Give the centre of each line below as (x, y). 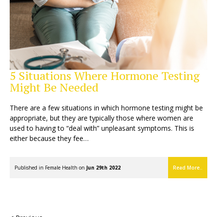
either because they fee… (49, 138)
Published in (30, 167)
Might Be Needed (54, 87)
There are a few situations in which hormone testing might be (106, 108)
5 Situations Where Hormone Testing (105, 76)
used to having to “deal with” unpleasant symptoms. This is (102, 128)
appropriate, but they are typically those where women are (101, 118)
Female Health (61, 167)
